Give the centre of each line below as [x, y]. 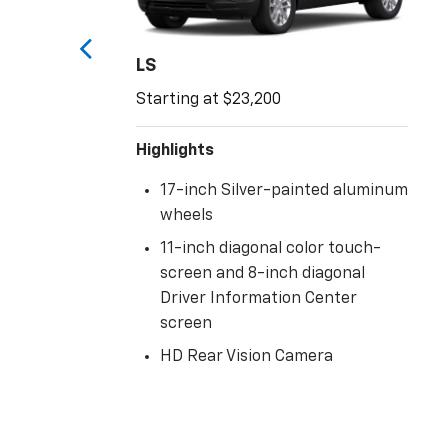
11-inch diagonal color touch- [270, 249]
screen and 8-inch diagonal [262, 274]
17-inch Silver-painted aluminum [284, 191]
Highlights [175, 151]
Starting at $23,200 [208, 100]
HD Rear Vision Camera [246, 357]
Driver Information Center [258, 299]
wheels [186, 216]
